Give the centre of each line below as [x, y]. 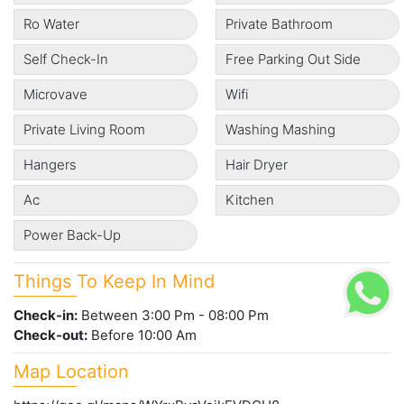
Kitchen [250, 200]
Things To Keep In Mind [114, 282]
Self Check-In [66, 60]
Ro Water [51, 24]
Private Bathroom [279, 24]
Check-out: [50, 335]
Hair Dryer [257, 165]
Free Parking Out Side [293, 60]
